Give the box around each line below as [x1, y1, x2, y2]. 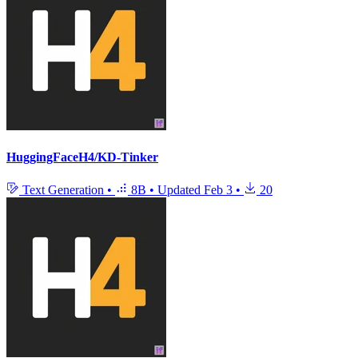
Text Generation [19, 183, 107, 197]
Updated [157, 183, 204, 197]
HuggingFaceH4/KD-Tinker [6, 149, 158, 164]
